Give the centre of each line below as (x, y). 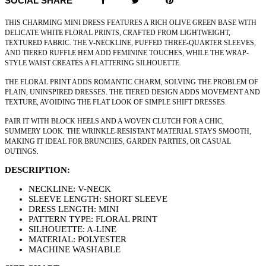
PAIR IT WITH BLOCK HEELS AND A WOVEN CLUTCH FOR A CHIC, (114, 121)
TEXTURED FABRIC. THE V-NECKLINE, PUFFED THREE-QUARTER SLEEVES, (130, 43)
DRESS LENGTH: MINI (74, 209)
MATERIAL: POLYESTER (77, 240)
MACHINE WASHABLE (75, 250)
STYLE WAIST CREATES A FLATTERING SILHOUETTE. (93, 63)
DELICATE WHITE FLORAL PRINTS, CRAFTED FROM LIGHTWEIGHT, (118, 33)
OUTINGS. (22, 152)
